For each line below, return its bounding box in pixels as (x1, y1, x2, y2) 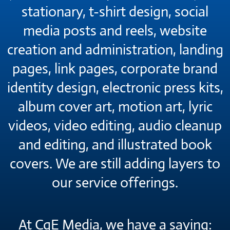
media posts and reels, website (23, 21, 207, 40)
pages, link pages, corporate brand (12, 59, 218, 78)
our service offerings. (52, 173, 178, 191)
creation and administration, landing (7, 40, 223, 59)
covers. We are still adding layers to (10, 154, 220, 172)
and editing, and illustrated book (18, 135, 212, 154)
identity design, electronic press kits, (7, 78, 223, 97)
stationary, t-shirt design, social (22, 2, 208, 21)
